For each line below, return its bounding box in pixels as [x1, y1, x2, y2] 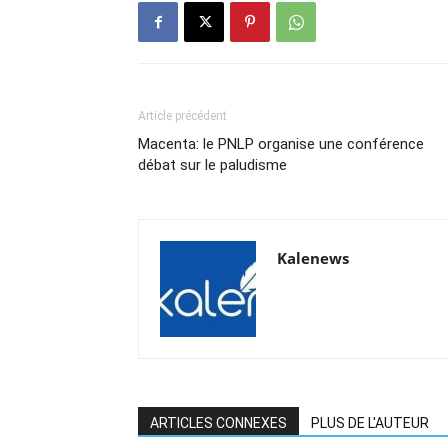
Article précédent [138, 109, 227, 124]
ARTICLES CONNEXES [150, 415, 287, 432]
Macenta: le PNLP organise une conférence [138, 135, 424, 154]
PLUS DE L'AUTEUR [311, 415, 429, 432]
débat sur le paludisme [138, 156, 287, 175]
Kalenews [277, 248, 349, 269]
